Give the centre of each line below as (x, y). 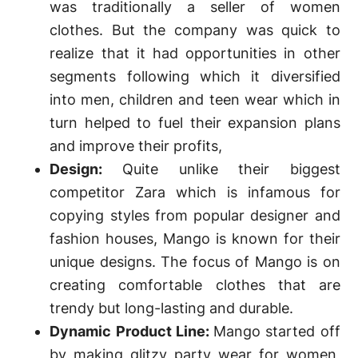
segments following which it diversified (195, 76)
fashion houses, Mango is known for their (195, 239)
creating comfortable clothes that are (195, 285)
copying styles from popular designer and (195, 215)
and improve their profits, (136, 146)
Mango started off (277, 331)
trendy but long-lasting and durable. (172, 308)
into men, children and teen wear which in (195, 99)
